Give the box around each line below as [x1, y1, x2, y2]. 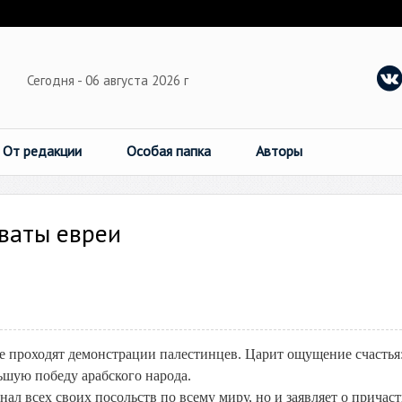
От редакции [3, 142, 82, 160]
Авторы [256, 142, 302, 160]
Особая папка [127, 142, 211, 160]
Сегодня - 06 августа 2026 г [27, 72, 192, 89]
